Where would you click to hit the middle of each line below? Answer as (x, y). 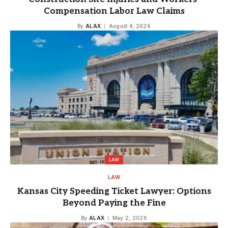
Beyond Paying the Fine (114, 203)
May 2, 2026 (130, 218)
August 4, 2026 (130, 26)
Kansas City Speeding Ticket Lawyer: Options (114, 192)
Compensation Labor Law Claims (114, 11)
